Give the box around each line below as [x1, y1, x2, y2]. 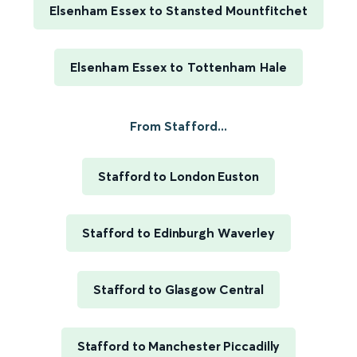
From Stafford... [129, 118, 228, 135]
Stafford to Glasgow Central [92, 281, 265, 298]
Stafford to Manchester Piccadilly [76, 338, 280, 355]
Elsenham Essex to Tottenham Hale [69, 59, 288, 76]
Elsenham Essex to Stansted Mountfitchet [49, 2, 308, 19]
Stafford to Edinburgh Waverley [82, 225, 275, 241]
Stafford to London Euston [98, 168, 259, 185]
